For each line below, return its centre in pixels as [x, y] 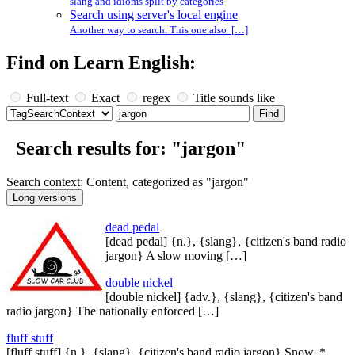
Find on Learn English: [101, 62]
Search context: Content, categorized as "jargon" [128, 181]
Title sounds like [233, 97]
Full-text [47, 97]
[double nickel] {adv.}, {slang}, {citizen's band [224, 296]
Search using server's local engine [154, 15]
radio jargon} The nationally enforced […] [113, 311]
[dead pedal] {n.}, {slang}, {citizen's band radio [226, 241]
